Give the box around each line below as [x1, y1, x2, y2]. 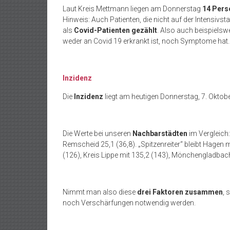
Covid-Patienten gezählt [74, 26, 157, 34]
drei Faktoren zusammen [137, 188, 223, 196]
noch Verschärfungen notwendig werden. [63, 199, 196, 207]
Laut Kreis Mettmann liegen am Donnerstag [63, 5, 202, 13]
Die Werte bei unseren [63, 129, 132, 138]
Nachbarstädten [132, 129, 189, 138]
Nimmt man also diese [63, 188, 137, 196]
